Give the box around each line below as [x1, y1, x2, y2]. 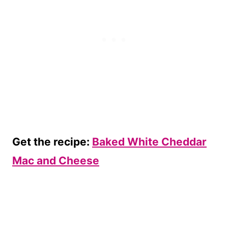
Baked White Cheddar [92, 135, 207, 149]
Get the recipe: [12, 135, 92, 149]
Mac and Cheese [12, 154, 99, 167]
